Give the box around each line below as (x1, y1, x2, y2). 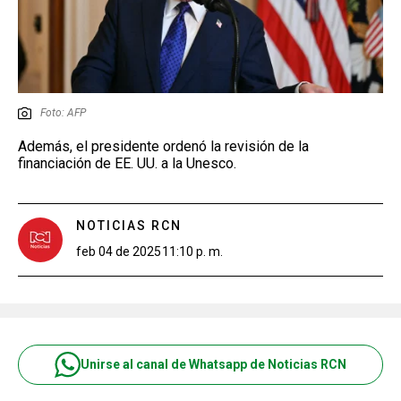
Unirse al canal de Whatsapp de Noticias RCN (81, 357, 346, 371)
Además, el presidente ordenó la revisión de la (18, 137, 309, 155)
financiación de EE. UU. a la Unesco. (18, 154, 236, 172)
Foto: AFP (40, 106, 86, 119)
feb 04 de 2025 (76, 243, 161, 259)
